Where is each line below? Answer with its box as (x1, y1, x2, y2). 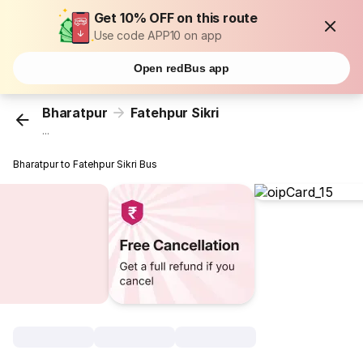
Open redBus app (133, 62, 230, 75)
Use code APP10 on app (93, 28, 222, 42)
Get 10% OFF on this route (93, 10, 258, 26)
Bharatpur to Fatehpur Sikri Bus (13, 158, 158, 171)
